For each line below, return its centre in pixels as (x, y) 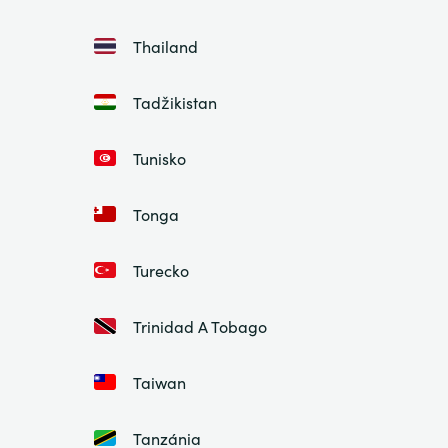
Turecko (160, 269)
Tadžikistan (174, 101)
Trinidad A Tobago (199, 325)
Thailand (165, 45)
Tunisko (159, 157)
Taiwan (159, 381)
